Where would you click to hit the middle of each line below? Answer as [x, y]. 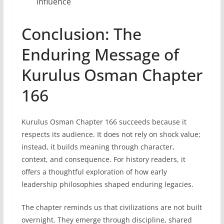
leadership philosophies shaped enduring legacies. [107, 184]
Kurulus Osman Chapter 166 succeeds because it [104, 121]
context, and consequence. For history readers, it [103, 159]
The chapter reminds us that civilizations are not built [111, 207]
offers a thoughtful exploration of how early [94, 171]
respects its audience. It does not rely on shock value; [111, 134]
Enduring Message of [100, 54]
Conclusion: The [81, 33]
